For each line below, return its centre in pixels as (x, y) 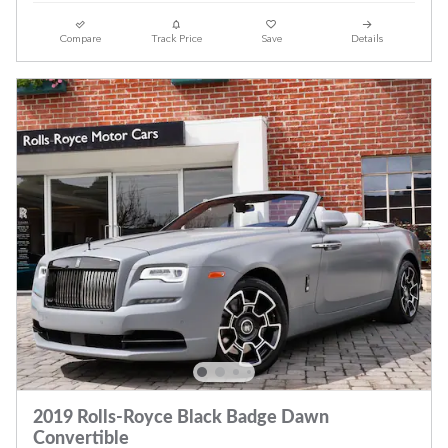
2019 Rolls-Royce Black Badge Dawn (181, 418)
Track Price (176, 40)
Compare (81, 40)
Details (367, 40)
